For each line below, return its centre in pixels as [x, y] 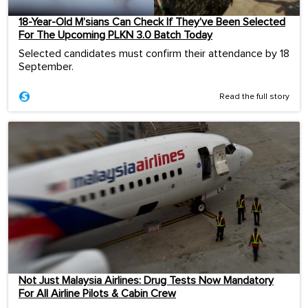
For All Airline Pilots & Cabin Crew [97, 293]
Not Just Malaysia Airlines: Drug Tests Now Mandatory [146, 280]
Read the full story [254, 97]
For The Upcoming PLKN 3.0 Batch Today [115, 35]
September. [46, 67]
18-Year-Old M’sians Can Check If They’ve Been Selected [152, 22]
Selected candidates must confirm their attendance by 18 [154, 54]
